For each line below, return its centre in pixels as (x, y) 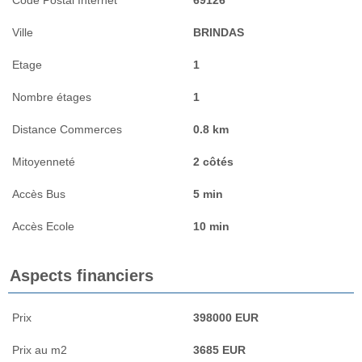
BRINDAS (219, 32)
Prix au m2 (40, 349)
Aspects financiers (82, 275)
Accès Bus (39, 194)
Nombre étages (52, 97)
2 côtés (213, 161)
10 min (211, 226)
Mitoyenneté (44, 161)
